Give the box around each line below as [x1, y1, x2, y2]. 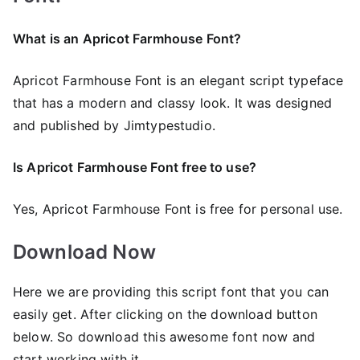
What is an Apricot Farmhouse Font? [13, 30, 242, 47]
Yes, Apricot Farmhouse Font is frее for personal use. [13, 200, 343, 217]
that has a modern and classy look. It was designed [13, 94, 333, 111]
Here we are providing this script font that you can [13, 283, 329, 300]
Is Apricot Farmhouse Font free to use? [13, 158, 257, 175]
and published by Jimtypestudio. [13, 117, 215, 133]
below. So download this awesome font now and [13, 328, 316, 345]
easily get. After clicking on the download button [13, 305, 317, 322]
